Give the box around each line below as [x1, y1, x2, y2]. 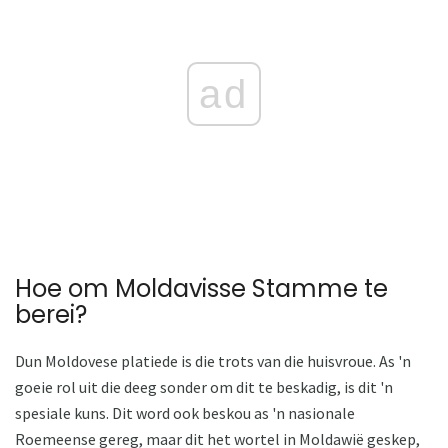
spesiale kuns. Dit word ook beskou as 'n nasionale [15, 403, 355, 424]
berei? [15, 298, 87, 332]
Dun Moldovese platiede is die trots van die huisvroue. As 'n [15, 351, 411, 372]
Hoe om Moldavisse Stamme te [15, 272, 388, 306]
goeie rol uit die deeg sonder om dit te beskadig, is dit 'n [15, 377, 393, 398]
